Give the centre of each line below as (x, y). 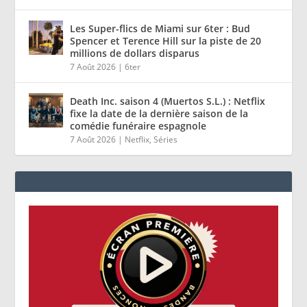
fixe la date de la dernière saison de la (159, 114)
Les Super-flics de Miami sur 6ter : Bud (160, 29)
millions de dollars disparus (135, 53)
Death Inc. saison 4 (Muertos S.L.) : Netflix (168, 101)
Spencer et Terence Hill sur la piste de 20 (166, 41)
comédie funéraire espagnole (138, 126)
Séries (166, 140)
